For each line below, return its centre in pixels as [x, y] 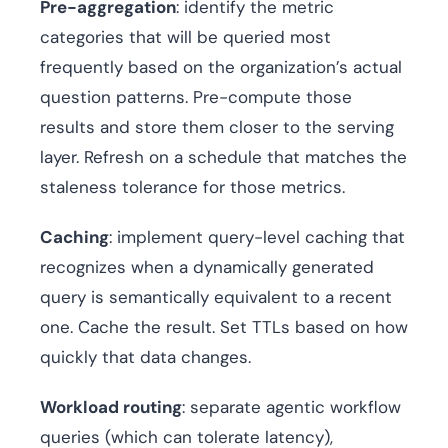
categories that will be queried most [185, 37]
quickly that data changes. [145, 357]
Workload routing [111, 407]
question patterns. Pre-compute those [196, 97]
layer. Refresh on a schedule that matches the [223, 157]
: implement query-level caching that [257, 237]
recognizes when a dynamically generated [207, 267]
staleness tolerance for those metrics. [192, 187]
